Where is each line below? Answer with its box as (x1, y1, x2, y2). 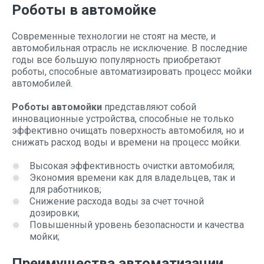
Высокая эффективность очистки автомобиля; (29, 160, 235, 171)
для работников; (29, 184, 101, 195)
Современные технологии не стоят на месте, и (12, 31, 216, 42)
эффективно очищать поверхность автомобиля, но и (12, 125, 244, 136)
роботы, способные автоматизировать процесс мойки (12, 66, 252, 77)
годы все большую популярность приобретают (12, 54, 221, 65)
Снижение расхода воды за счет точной (29, 196, 204, 207)
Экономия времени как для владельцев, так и (29, 172, 235, 183)
